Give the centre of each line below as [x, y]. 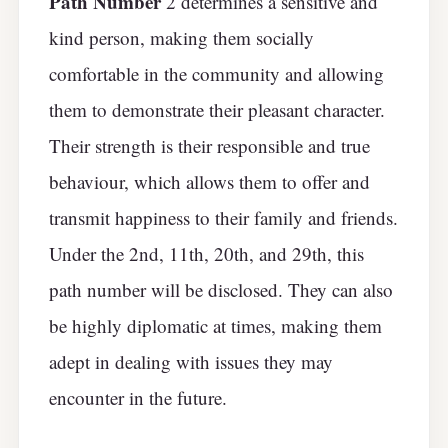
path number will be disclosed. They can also [221, 289]
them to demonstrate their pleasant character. [217, 109]
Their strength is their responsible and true [209, 145]
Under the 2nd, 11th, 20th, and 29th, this [206, 253]
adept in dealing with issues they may [191, 361]
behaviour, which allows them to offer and [209, 181]
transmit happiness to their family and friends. [223, 217]
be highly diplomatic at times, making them [215, 325]
